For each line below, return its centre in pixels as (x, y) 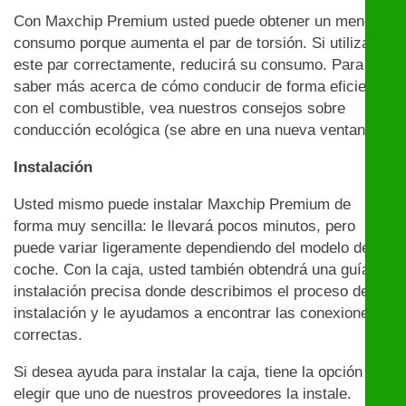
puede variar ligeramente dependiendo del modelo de (192, 248)
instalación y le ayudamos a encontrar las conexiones (195, 314)
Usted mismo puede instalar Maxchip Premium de (182, 205)
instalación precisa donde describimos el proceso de (191, 292)
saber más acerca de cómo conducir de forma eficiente (200, 87)
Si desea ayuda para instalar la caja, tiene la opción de (198, 372)
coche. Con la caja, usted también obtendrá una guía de (202, 270)
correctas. (48, 335)
